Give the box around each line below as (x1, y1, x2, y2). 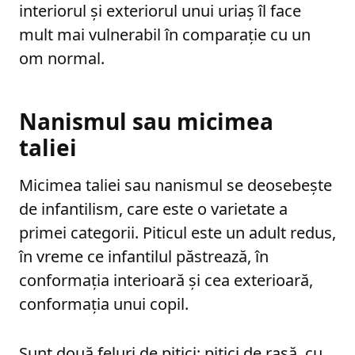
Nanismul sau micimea (19, 105, 273, 136)
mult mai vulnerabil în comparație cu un (19, 23, 311, 45)
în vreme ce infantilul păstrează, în (19, 245, 269, 267)
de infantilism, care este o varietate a (19, 197, 288, 219)
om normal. (19, 47, 105, 69)
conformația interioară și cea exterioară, (19, 269, 313, 291)
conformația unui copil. (19, 292, 189, 315)
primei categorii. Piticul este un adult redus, (19, 221, 336, 243)
